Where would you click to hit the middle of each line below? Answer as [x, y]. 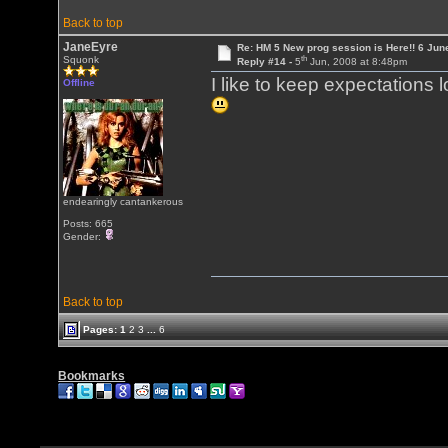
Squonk [81, 59]
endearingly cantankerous [123, 201]
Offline [79, 82]
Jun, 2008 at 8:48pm [356, 62]
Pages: [100, 329]
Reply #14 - [265, 62]
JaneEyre [91, 47]
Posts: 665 [88, 223]
